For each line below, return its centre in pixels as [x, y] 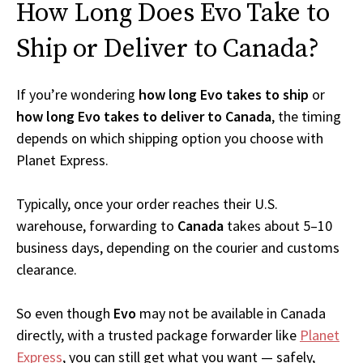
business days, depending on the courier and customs [178, 248]
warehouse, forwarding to [97, 226]
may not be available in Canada [231, 314]
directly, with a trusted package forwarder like [158, 335]
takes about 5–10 [278, 226]
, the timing [306, 117]
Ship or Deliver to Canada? [168, 50]
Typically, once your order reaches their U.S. [147, 204]
